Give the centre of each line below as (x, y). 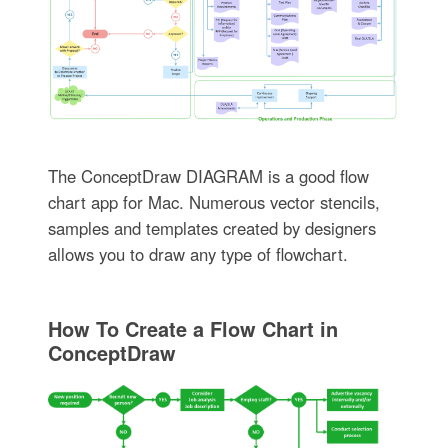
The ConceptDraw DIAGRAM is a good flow (208, 175)
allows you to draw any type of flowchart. (197, 253)
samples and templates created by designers (211, 227)
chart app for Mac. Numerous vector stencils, (213, 201)
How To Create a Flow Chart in (192, 328)
